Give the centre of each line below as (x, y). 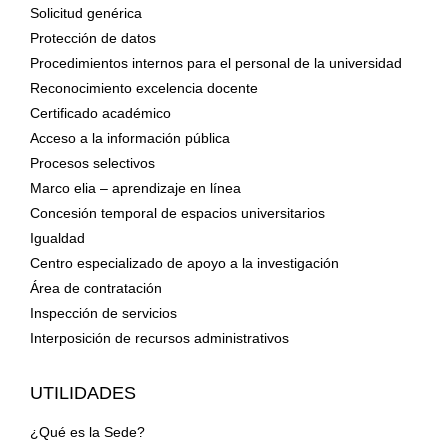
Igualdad (57, 238)
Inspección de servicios (103, 313)
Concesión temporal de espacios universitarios (177, 213)
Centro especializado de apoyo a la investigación (184, 263)
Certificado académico (100, 113)
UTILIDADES (82, 393)
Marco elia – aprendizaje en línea (135, 188)
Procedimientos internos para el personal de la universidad (215, 63)
